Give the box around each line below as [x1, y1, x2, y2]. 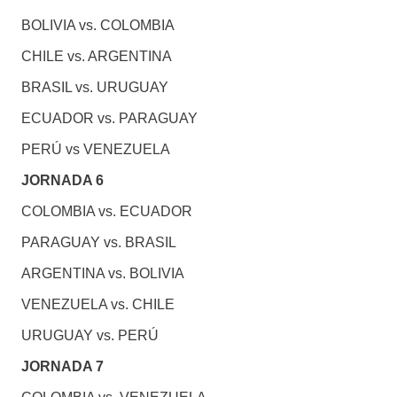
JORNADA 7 [20, 359, 104, 375]
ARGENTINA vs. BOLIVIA [20, 266, 184, 282]
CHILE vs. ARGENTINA [20, 49, 172, 65]
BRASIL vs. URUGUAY [20, 80, 168, 96]
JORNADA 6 [20, 173, 104, 189]
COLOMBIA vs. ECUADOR [20, 204, 192, 220]
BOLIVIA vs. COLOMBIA [20, 18, 175, 34]
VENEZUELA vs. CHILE [20, 297, 175, 313]
